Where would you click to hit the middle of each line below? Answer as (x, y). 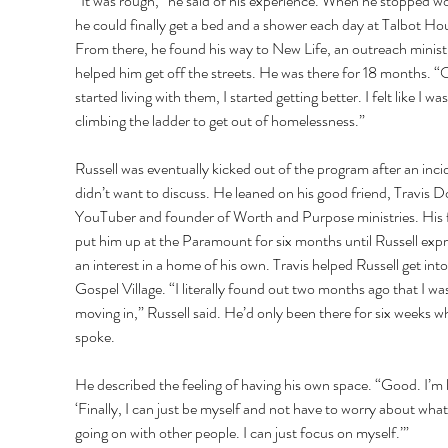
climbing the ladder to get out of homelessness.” (221, 120)
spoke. (96, 336)
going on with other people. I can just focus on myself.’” (243, 432)
